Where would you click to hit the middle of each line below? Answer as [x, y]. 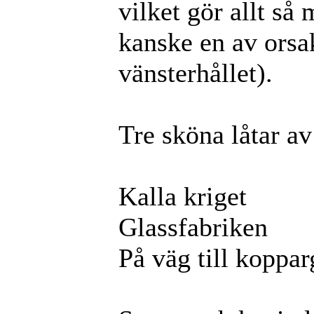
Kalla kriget [183, 196]
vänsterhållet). [196, 73]
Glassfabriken [193, 227]
